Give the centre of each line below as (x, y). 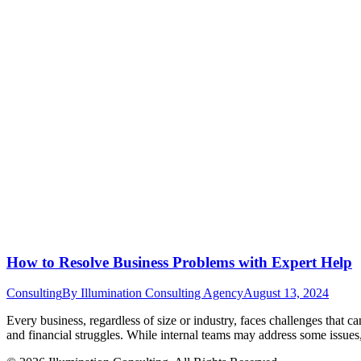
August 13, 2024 (286, 293)
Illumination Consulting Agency (162, 293)
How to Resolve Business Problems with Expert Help (179, 262)
